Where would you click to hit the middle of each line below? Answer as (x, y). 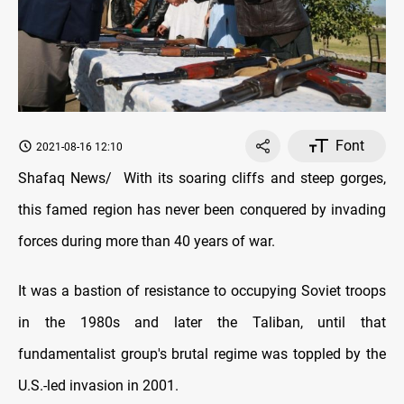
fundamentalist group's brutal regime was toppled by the (202, 353)
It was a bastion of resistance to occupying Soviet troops (202, 290)
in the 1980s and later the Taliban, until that (202, 322)
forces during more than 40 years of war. (147, 241)
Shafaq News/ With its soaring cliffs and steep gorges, (202, 178)
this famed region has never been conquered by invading (202, 209)
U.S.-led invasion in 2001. (98, 385)
